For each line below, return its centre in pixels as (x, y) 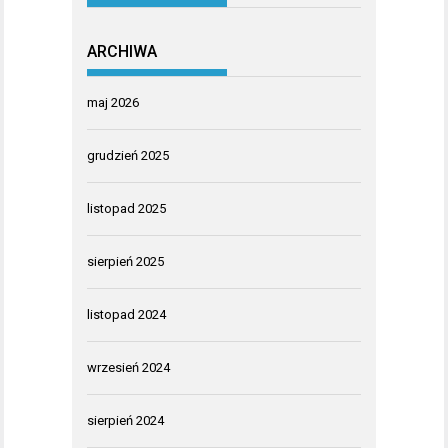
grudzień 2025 (128, 155)
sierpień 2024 (125, 420)
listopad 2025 (126, 208)
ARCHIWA (122, 51)
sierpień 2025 (125, 261)
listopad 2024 (126, 314)
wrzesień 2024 (128, 367)
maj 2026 (113, 102)
